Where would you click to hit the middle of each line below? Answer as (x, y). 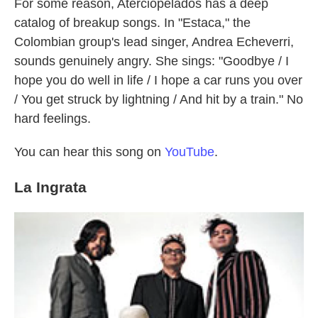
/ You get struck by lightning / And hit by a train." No (159, 99)
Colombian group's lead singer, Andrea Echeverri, (154, 42)
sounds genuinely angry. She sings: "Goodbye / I (152, 61)
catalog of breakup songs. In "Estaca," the (132, 23)
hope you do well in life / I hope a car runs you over (158, 80)
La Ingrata (50, 187)
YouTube (190, 152)
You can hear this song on (89, 152)
